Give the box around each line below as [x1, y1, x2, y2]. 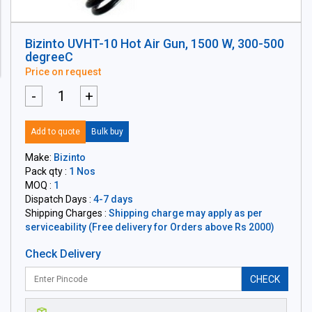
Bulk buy [91, 127, 123, 136]
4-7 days [93, 194, 133, 205]
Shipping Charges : [25, 208, 109, 219]
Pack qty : [25, 166, 69, 177]
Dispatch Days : [25, 194, 93, 205]
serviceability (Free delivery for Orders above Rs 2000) [25, 221, 274, 233]
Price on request [25, 66, 101, 77]
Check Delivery [25, 247, 101, 260]
